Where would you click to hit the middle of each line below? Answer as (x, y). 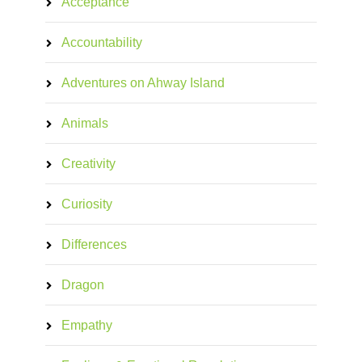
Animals (84, 123)
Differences (94, 244)
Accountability (101, 42)
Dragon (82, 285)
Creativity (88, 164)
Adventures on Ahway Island (143, 83)
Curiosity (86, 204)
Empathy (86, 325)
